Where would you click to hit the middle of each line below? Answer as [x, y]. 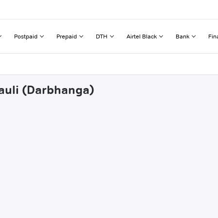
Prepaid [67, 36]
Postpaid [26, 36]
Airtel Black [142, 36]
